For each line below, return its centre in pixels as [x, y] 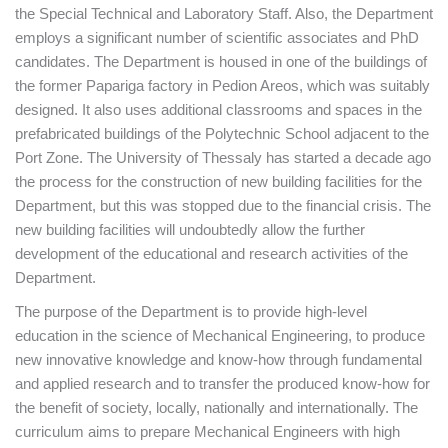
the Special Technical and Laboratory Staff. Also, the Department [224, 13]
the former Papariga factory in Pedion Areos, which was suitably [222, 85]
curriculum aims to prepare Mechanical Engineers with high [207, 431]
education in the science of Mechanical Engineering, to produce [220, 335]
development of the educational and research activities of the [211, 253]
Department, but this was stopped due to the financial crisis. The [223, 205]
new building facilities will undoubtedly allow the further [190, 229]
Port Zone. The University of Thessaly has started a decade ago [223, 157]
